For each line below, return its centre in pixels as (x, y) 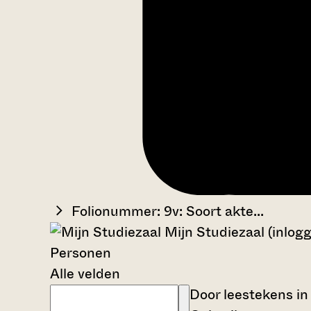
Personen (81, 253)
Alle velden (85, 274)
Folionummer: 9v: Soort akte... (168, 211)
